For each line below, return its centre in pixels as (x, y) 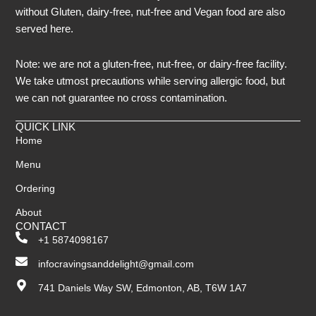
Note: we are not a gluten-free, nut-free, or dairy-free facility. (152, 64)
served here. (45, 28)
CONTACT (41, 226)
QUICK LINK (46, 127)
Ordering (36, 189)
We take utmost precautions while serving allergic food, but (151, 81)
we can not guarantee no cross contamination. (123, 98)
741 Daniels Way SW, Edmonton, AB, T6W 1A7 (142, 288)
